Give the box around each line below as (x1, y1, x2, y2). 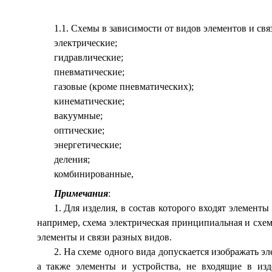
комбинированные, (53, 169, 134, 179)
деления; (53, 154, 90, 165)
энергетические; (53, 140, 121, 150)
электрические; (53, 38, 117, 48)
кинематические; (53, 96, 124, 106)
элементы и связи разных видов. (36, 232, 172, 242)
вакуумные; (53, 110, 103, 121)
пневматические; (53, 67, 124, 77)
